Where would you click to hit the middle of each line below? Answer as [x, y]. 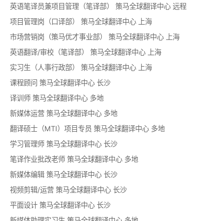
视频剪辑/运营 [32, 190]
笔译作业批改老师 [37, 159]
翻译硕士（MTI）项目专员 [51, 129]
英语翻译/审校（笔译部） [49, 52]
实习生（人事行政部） [44, 67]
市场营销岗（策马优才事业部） [58, 37]
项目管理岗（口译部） [44, 21]
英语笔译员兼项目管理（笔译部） [62, 6]
